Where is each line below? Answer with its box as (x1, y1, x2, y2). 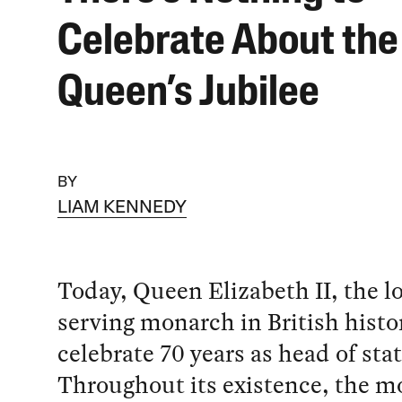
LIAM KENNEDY (57, 199, 187, 218)
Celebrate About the (57, 22, 398, 65)
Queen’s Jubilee (57, 73, 319, 116)
